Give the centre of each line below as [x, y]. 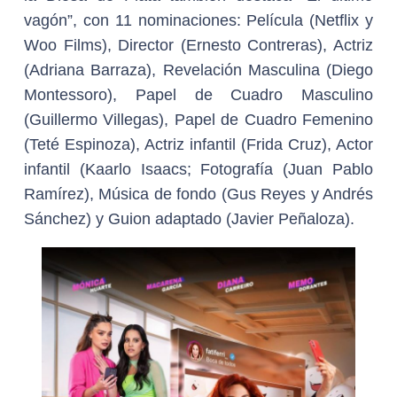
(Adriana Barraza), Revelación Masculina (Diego [198, 70]
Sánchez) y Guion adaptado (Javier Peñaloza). [189, 219]
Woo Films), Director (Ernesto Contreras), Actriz [198, 45]
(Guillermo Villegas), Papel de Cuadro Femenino [198, 120]
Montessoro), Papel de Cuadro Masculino [198, 95]
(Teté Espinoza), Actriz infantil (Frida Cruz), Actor [198, 144]
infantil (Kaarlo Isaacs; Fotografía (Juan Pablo [198, 169]
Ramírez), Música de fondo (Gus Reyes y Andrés [198, 194]
